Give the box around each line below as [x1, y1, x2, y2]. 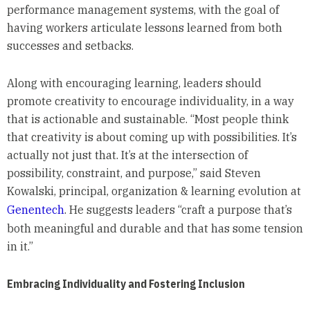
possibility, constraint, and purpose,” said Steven [6, 166, 261, 181]
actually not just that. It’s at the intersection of [6, 148, 248, 163]
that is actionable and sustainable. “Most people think [6, 112, 289, 127]
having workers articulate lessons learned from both [6, 21, 282, 35]
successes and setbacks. [6, 39, 134, 53]
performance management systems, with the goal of [6, 3, 279, 17]
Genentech [6, 203, 64, 217]
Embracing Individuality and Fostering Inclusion [6, 277, 245, 291]
